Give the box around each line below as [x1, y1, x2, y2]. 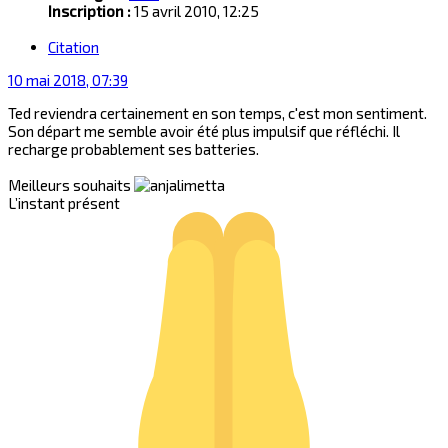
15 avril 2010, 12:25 [131, 2, 259, 21]
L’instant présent [8, 193, 120, 212]
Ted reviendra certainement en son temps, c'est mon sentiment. [8, 103, 427, 122]
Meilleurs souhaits [8, 175, 134, 194]
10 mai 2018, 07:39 [8, 70, 128, 89]
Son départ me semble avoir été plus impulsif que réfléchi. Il [8, 121, 400, 140]
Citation [48, 37, 99, 56]
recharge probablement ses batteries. [8, 139, 259, 158]
